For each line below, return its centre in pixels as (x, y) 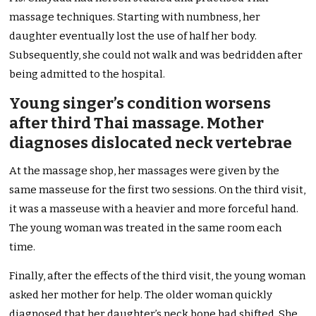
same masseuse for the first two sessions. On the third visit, (158, 190)
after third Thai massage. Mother (137, 123)
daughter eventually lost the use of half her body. (133, 36)
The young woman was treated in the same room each (146, 228)
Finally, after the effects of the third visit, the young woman (158, 276)
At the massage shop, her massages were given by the (145, 171)
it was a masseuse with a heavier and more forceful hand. (154, 209)
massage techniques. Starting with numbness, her (135, 17)
